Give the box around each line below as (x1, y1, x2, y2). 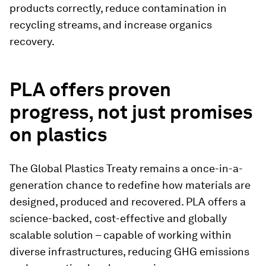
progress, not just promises (9, 100, 252, 123)
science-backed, (9, 212, 92, 224)
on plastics (9, 123, 107, 146)
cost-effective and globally (94, 212, 227, 224)
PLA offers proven (9, 78, 171, 101)
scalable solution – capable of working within (9, 229, 232, 241)
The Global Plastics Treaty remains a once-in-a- (9, 162, 243, 175)
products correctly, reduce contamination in (9, 2, 227, 14)
